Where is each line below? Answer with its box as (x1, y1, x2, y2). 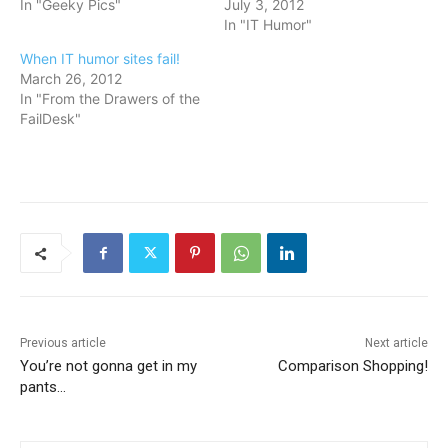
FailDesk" (20, 110, 81, 128)
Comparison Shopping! (277, 357, 428, 376)
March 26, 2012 (20, 70, 122, 88)
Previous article (20, 336, 106, 351)
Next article (364, 336, 428, 351)
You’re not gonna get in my (20, 357, 197, 376)
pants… (20, 378, 66, 397)
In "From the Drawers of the (20, 90, 200, 108)
